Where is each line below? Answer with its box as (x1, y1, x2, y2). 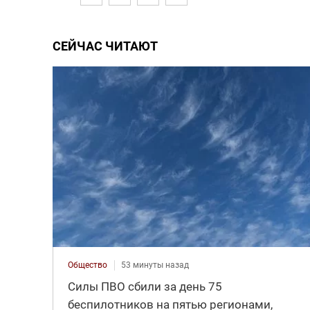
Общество (67, 259, 107, 270)
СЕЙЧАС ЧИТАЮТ (52, 38, 158, 53)
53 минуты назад (120, 259, 189, 270)
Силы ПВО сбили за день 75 (67, 279, 222, 293)
